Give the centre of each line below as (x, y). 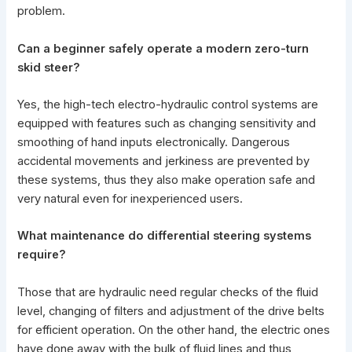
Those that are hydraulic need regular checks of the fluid (168, 292)
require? (42, 255)
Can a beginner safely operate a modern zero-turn (163, 48)
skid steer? (49, 67)
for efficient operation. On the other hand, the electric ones (174, 330)
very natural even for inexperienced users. (130, 198)
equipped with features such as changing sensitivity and (167, 123)
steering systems (262, 236)
